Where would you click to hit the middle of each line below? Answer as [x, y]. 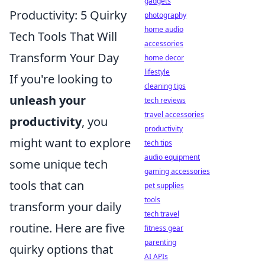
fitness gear [164, 228]
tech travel [162, 214]
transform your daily [65, 207]
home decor [164, 58]
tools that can [47, 185]
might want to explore [70, 143]
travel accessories [174, 114]
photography [165, 15]
